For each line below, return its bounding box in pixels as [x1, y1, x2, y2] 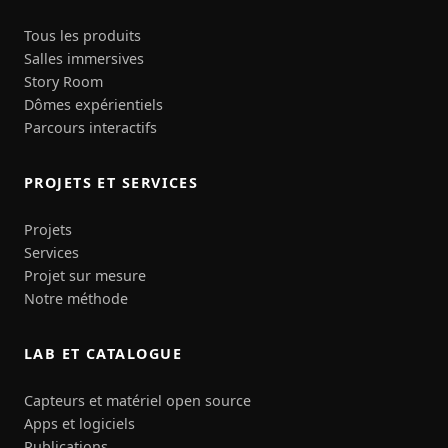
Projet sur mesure [24, 265, 146, 285]
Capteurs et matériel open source [24, 390, 251, 410]
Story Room [24, 71, 103, 91]
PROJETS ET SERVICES [24, 172, 199, 192]
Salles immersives [24, 48, 144, 68]
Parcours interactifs [24, 117, 157, 137]
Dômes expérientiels [24, 94, 163, 114]
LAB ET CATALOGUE [24, 343, 182, 363]
